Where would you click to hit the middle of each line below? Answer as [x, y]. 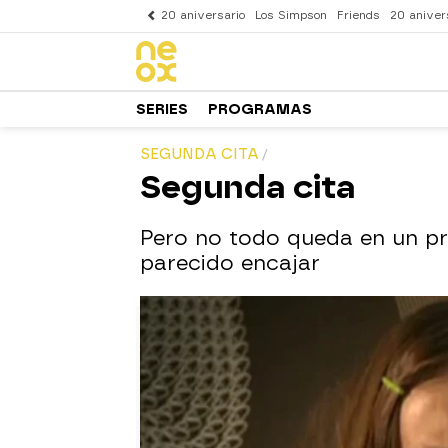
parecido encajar [230, 263]
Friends [358, 15]
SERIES [162, 109]
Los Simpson [291, 15]
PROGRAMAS [260, 109]
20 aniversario [203, 15]
